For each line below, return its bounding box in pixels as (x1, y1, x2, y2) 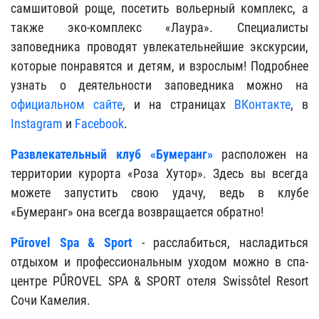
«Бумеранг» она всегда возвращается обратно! (11, 204, 263, 219)
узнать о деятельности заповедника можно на (11, 77, 308, 93)
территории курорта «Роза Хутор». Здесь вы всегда (11, 165, 308, 181)
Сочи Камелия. (11, 292, 90, 308)
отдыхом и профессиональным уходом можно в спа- (11, 253, 308, 269)
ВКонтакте (234, 96, 291, 112)
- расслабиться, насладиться (132, 234, 308, 250)
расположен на (221, 146, 308, 162)
